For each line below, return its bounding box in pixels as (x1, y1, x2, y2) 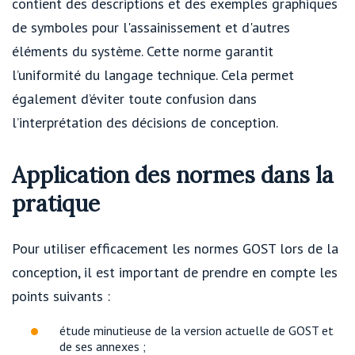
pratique (12, 189, 100, 219)
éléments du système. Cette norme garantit (12, 42, 273, 61)
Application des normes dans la (12, 161, 334, 190)
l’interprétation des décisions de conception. (12, 113, 278, 132)
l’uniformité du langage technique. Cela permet (12, 66, 294, 85)
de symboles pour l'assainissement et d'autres (12, 18, 290, 37)
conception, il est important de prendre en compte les (12, 262, 338, 281)
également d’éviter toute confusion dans (12, 90, 257, 109)
